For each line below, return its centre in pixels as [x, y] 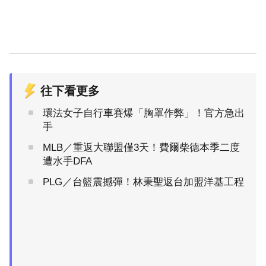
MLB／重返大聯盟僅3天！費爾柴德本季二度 [141, 147]
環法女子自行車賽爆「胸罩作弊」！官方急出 [144, 113]
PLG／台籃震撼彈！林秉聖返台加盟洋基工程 [143, 182]
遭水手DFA [67, 161]
